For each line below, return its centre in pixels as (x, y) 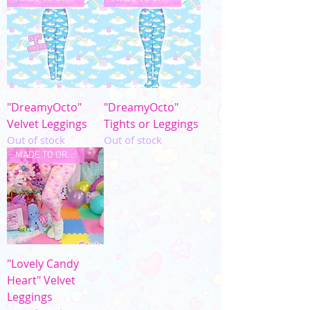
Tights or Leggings (151, 124)
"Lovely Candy (43, 264)
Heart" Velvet (41, 280)
